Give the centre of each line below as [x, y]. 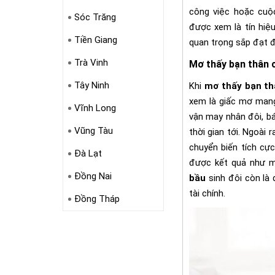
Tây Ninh [91, 85]
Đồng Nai [93, 176]
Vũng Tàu [93, 131]
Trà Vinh [91, 63]
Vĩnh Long [95, 108]
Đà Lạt [88, 153]
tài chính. [207, 193]
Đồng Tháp [97, 199]
